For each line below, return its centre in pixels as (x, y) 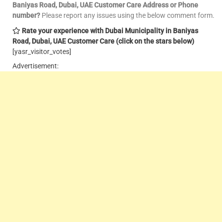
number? (26, 16)
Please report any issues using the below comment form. (127, 16)
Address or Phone (170, 5)
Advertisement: (35, 66)
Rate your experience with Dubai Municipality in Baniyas (110, 31)
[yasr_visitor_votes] (42, 52)
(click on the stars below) (155, 41)
